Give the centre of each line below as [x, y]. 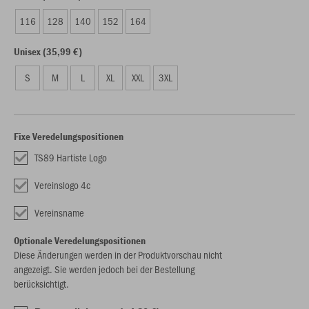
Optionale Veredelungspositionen [80, 240]
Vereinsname [59, 212]
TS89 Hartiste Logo [71, 157]
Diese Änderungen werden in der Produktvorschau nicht [118, 255]
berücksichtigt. [41, 283]
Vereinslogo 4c [62, 185]
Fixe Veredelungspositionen [69, 136]
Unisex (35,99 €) [48, 51]
